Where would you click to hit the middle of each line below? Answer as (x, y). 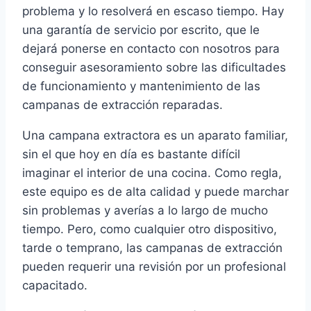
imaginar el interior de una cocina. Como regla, (152, 173)
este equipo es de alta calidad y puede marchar (155, 192)
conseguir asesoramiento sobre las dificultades (154, 68)
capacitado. (55, 286)
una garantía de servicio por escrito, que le (141, 30)
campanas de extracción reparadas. (123, 105)
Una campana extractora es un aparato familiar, (155, 136)
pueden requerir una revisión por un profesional (154, 267)
